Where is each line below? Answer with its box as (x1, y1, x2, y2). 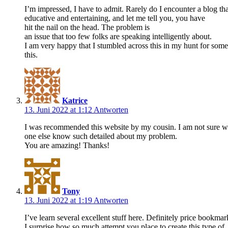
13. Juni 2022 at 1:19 (24, 195, 94, 205)
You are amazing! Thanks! (24, 140, 109, 150)
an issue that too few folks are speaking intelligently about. (24, 32, 212, 41)
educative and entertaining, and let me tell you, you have (24, 13, 205, 22)
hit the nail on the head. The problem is (24, 22, 150, 32)
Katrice (62, 96, 88, 105)
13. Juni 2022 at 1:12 (24, 105, 94, 114)
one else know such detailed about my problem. (24, 131, 177, 140)
